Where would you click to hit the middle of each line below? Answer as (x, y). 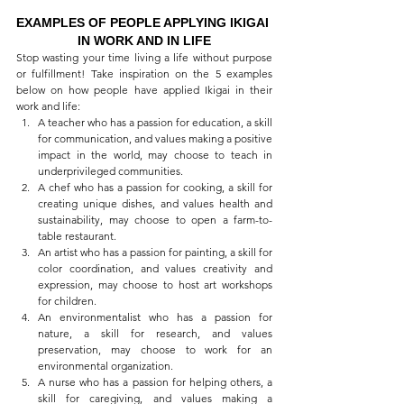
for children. (67, 301)
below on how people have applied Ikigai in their (144, 90)
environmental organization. (106, 366)
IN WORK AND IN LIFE (144, 41)
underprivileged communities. (110, 171)
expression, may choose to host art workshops (155, 285)
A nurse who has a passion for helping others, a (155, 382)
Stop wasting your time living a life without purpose (144, 58)
